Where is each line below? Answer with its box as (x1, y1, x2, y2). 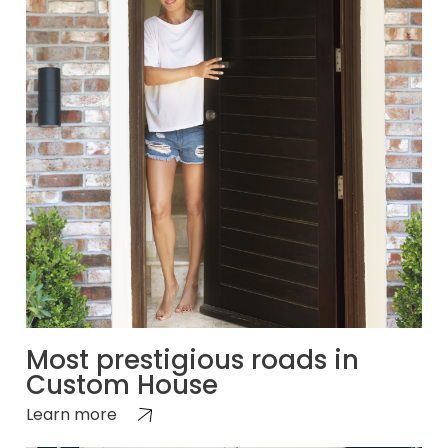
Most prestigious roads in (26, 341, 359, 378)
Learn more (26, 402, 117, 426)
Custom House (26, 366, 218, 403)
